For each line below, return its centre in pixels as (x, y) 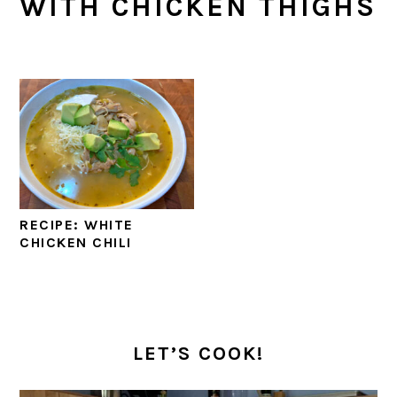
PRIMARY (76, 323)
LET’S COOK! (198, 354)
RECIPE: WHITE (77, 225)
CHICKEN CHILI (76, 243)
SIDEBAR (75, 352)
